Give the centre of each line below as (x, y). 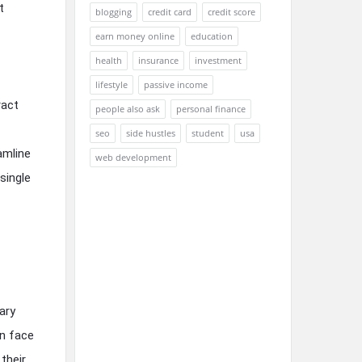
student (208, 133)
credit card (170, 12)
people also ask (128, 109)
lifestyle (112, 84)
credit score (232, 12)
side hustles (151, 133)
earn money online (135, 36)
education (212, 36)
